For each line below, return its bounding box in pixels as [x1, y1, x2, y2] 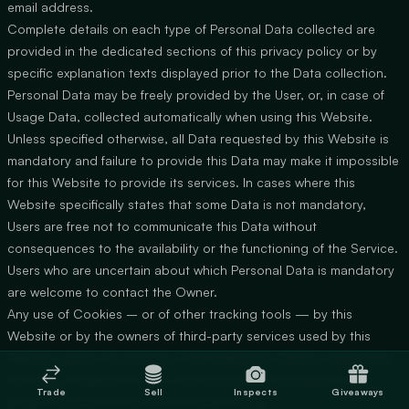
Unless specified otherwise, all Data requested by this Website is [7, 131, 389, 146]
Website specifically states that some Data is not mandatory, [7, 196, 366, 212]
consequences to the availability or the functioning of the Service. [7, 240, 398, 256]
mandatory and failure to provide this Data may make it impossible [7, 152, 399, 168]
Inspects [234, 385, 278, 397]
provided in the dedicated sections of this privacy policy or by [7, 43, 377, 58]
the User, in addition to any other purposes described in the [7, 372, 363, 387]
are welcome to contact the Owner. [7, 284, 217, 299]
